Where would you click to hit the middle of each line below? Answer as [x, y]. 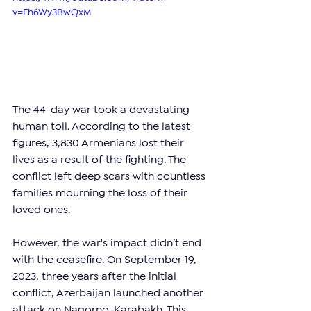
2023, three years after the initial [96, 277]
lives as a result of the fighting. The [101, 160]
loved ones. [41, 210]
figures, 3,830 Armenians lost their [100, 144]
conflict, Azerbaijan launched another [109, 294]
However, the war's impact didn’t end [108, 244]
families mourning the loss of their [101, 194]
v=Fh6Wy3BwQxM [52, 13]
